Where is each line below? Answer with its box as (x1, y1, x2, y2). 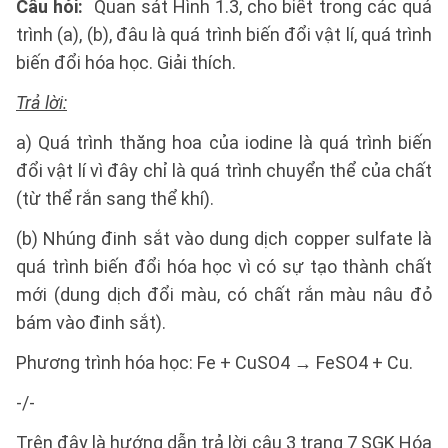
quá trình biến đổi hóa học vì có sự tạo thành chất (16, 256, 432, 277)
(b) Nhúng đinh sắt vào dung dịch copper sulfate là (16, 228, 432, 249)
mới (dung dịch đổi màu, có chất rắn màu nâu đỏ (16, 284, 432, 305)
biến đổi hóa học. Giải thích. (16, 52, 236, 73)
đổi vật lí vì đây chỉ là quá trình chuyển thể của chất (16, 160, 432, 181)
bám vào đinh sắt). (16, 312, 166, 333)
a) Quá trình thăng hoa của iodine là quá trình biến (16, 132, 432, 153)
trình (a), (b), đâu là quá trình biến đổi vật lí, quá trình (16, 24, 432, 45)
